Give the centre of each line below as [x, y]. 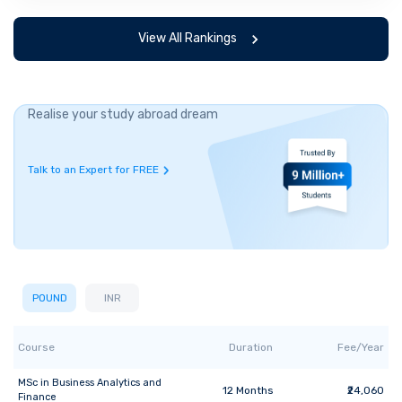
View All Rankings [188, 39]
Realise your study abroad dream [123, 114]
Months [253, 390]
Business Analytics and [107, 382]
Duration [250, 347]
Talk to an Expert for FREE [93, 169]
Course [36, 347]
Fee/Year [361, 347]
